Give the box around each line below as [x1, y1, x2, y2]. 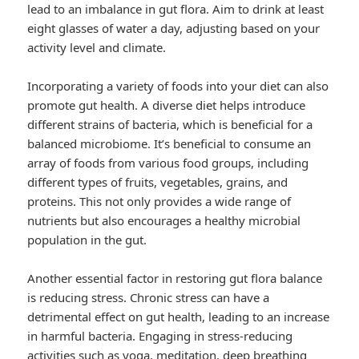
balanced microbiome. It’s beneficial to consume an [27, 135, 312, 152]
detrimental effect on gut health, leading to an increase [27, 309, 330, 325]
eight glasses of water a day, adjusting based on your [27, 20, 321, 37]
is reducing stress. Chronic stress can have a [27, 289, 270, 306]
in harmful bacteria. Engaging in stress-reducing [27, 328, 293, 345]
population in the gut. [27, 232, 147, 248]
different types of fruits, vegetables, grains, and [27, 174, 288, 191]
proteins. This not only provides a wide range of [27, 193, 292, 210]
